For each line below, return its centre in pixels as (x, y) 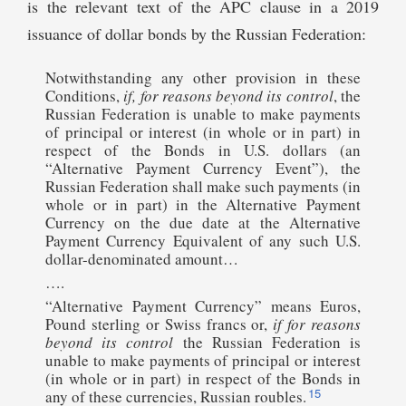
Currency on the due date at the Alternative (203, 223)
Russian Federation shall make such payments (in (203, 187)
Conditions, (85, 96)
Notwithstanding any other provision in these (203, 78)
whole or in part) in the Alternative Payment (203, 205)
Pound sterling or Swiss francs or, (159, 324)
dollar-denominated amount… (142, 259)
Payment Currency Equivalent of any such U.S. (203, 241)
